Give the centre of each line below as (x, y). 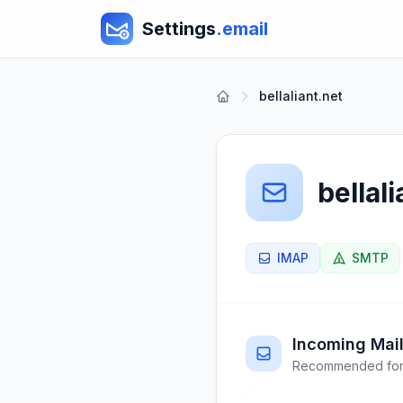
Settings (179, 29)
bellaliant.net (301, 96)
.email (242, 29)
